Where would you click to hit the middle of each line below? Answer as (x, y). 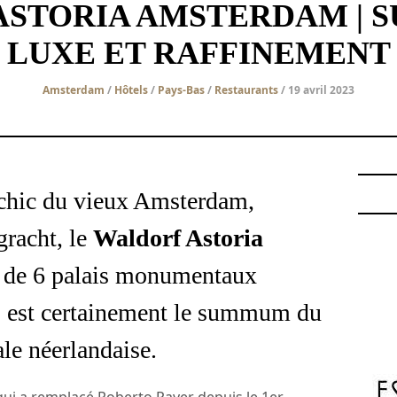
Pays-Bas (181, 90)
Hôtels (131, 90)
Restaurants (246, 90)
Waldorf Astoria (178, 237)
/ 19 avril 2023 (316, 90)
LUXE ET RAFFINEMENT (198, 53)
